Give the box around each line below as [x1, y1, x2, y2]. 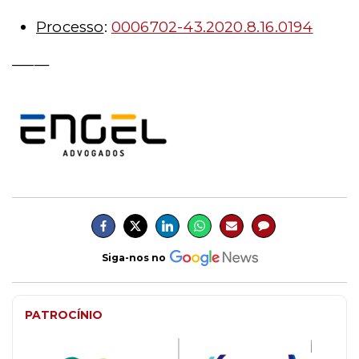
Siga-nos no [101, 252, 166, 264]
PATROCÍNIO [25, 307, 103, 322]
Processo [36, 17, 104, 36]
